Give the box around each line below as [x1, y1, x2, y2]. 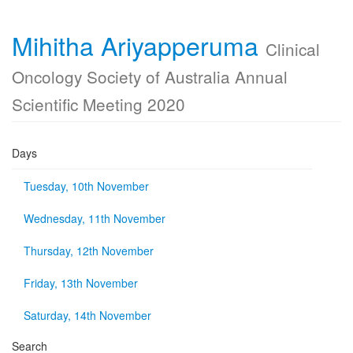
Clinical [266, 37, 320, 61]
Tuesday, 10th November [24, 178, 149, 194]
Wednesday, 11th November [24, 210, 165, 226]
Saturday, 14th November [24, 307, 151, 323]
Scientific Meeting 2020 [12, 92, 185, 116]
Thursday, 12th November [24, 243, 154, 258]
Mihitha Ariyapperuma [12, 27, 266, 63]
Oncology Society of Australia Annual [12, 65, 288, 88]
